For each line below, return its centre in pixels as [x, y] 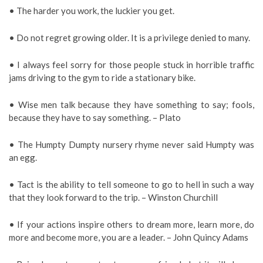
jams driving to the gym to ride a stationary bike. [102, 77]
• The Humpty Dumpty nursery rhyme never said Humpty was [131, 144]
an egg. [23, 157]
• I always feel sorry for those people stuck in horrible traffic [131, 64]
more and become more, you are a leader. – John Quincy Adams [129, 237]
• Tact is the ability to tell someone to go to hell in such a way [131, 184]
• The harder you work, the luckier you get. [92, 10]
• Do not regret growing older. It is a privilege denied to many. [129, 37]
